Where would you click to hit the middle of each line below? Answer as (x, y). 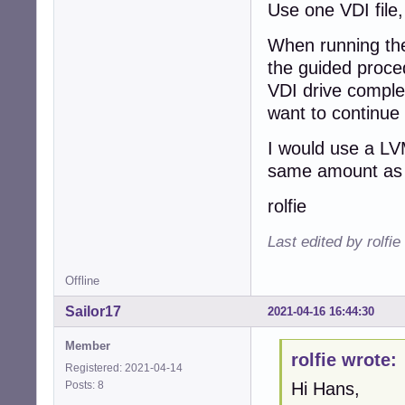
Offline (82, 280)
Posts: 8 (87, 385)
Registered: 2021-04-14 (124, 367)
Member (88, 345)
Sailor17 (93, 311)
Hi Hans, (325, 389)
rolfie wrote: (344, 360)
